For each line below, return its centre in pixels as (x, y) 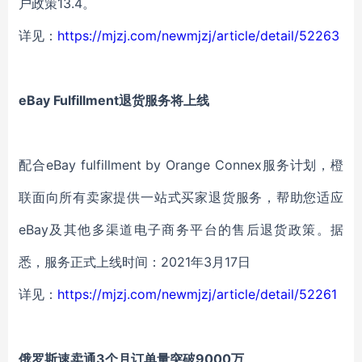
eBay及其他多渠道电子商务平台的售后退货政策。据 (181, 229)
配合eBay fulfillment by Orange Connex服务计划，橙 (181, 165)
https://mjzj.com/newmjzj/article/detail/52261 (197, 294)
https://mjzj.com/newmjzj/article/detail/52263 (198, 36)
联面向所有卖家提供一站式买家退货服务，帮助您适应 (181, 197)
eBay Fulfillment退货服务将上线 (114, 100)
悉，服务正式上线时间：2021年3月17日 (135, 262)
